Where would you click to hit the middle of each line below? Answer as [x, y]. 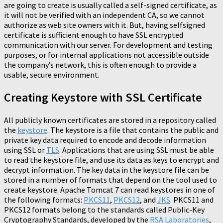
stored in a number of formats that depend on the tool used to [111, 180]
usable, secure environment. [52, 75]
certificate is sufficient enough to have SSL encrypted [94, 35]
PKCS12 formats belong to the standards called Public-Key [104, 210]
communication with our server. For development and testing [108, 45]
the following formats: [44, 200]
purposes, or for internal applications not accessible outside [107, 55]
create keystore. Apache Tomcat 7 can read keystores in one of [110, 190]
